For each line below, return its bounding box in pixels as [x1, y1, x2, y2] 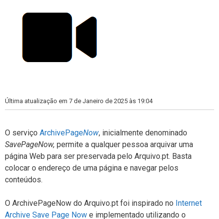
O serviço [5, 128, 40, 137]
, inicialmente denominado [99, 128, 187, 137]
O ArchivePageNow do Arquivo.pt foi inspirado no [5, 198, 175, 208]
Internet [175, 198, 202, 208]
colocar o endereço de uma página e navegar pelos [5, 163, 178, 173]
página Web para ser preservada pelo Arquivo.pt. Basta [5, 151, 192, 161]
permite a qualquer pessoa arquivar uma [55, 139, 193, 149]
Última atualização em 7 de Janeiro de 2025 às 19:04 [5, 97, 153, 105]
